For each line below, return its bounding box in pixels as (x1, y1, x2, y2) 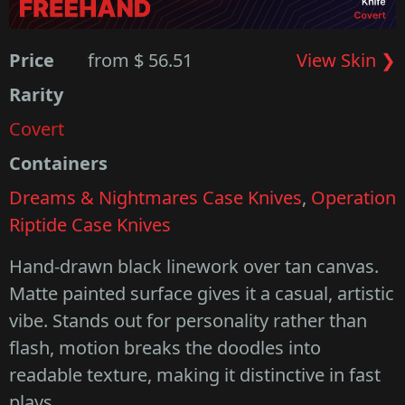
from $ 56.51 (88, 47, 193, 72)
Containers (9, 150, 108, 175)
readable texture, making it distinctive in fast (9, 362, 381, 387)
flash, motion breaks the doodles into (9, 334, 321, 360)
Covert (9, 116, 64, 141)
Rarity (9, 81, 63, 107)
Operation (311, 184, 396, 210)
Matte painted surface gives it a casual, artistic (9, 280, 394, 306)
